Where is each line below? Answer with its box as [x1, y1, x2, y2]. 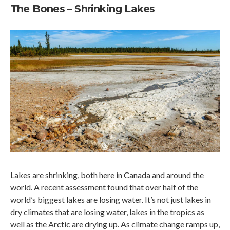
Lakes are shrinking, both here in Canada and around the [10, 169, 204, 180]
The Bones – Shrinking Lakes [10, 3, 155, 15]
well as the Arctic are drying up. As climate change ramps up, [10, 219, 220, 229]
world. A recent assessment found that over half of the [10, 182, 198, 192]
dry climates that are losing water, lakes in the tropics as [10, 206, 204, 217]
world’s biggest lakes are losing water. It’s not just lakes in [10, 194, 211, 204]
